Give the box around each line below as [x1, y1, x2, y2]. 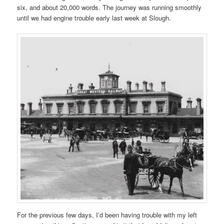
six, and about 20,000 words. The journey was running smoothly [17, 2, 202, 12]
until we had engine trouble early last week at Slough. [17, 12, 171, 22]
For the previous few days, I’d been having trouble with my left [17, 209, 197, 219]
